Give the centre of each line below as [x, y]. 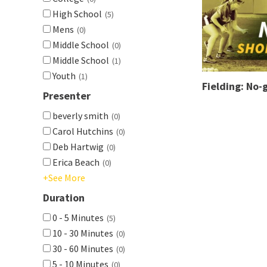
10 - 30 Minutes [82, 233]
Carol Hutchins [82, 131]
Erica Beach [75, 162]
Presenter [67, 96]
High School [76, 14]
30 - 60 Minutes [82, 249]
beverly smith [80, 116]
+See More [64, 178]
